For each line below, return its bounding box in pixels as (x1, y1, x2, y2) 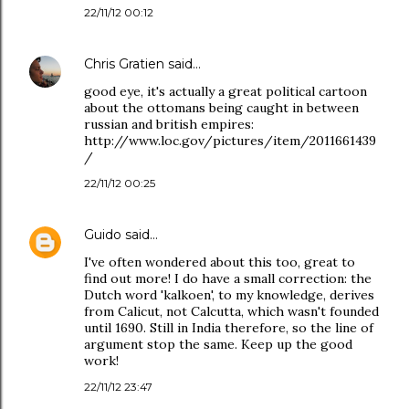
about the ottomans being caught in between (84, 100, 359, 116)
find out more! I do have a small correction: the (84, 270, 372, 287)
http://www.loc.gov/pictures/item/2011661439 (84, 132, 376, 149)
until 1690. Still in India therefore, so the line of (84, 320, 373, 336)
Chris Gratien (84, 56, 164, 72)
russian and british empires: (84, 116, 254, 132)
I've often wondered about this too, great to (84, 254, 355, 270)
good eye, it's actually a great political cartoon (84, 83, 367, 100)
